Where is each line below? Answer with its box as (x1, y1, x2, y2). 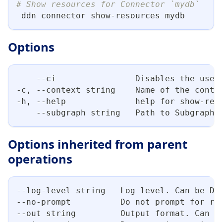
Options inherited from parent (8, 135, 187, 152)
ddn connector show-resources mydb (16, 10, 185, 20)
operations (8, 150, 72, 167)
